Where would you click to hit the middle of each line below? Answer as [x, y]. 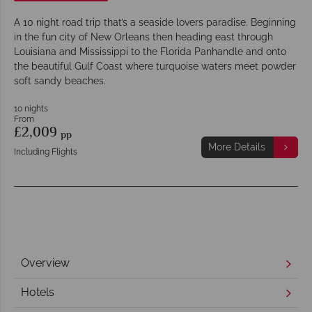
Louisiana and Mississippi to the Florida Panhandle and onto [150, 51]
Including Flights [46, 151]
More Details [236, 147]
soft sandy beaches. [60, 80]
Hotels [38, 292]
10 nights [31, 108]
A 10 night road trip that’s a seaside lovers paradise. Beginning [155, 22]
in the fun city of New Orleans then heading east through [143, 37]
